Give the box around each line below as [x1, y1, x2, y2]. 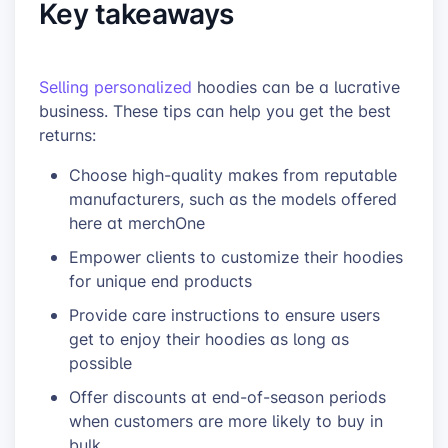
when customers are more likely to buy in [69, 409, 383, 432]
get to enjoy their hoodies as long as [69, 327, 349, 350]
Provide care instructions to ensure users [69, 303, 380, 326]
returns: [39, 123, 96, 146]
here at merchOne [69, 211, 205, 234]
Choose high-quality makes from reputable [69, 163, 397, 186]
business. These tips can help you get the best [39, 99, 391, 122]
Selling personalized [39, 75, 192, 98]
